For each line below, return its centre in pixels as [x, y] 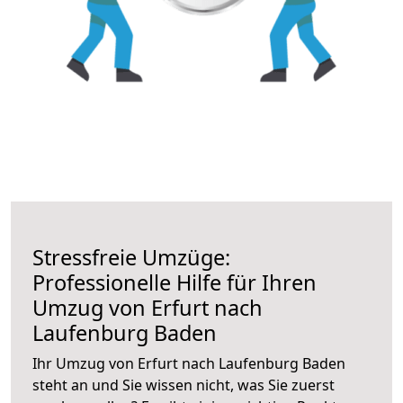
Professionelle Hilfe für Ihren [175, 282]
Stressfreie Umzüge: [131, 257]
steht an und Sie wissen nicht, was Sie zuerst [184, 385]
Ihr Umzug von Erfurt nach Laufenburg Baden [189, 363]
